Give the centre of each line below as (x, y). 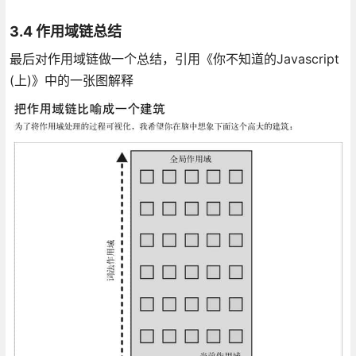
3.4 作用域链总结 (65, 31)
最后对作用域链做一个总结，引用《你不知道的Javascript (174, 58)
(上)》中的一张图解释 (71, 80)
